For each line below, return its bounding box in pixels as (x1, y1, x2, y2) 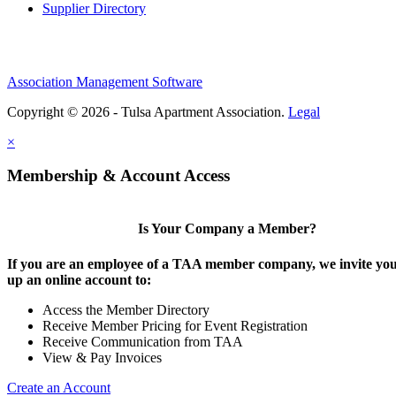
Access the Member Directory (42, 301, 209, 317)
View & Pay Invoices (42, 349, 162, 365)
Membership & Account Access (7, 166, 230, 186)
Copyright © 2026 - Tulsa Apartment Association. (7, 103, 288, 119)
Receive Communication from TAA (42, 333, 243, 349)
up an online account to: (7, 271, 151, 287)
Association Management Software (7, 73, 202, 89)
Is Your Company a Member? (138, 221, 317, 237)
